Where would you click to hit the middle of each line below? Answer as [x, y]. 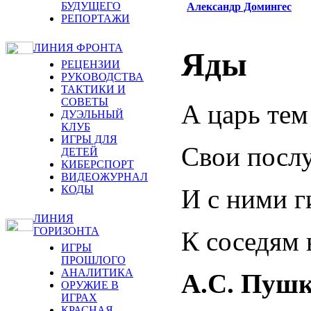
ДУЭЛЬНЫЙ [92, 114]
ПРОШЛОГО [93, 260]
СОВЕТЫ [85, 102]
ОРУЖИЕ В [90, 285]
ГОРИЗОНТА [66, 231]
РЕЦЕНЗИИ [91, 64]
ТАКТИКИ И [93, 89]
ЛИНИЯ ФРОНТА [78, 48]
